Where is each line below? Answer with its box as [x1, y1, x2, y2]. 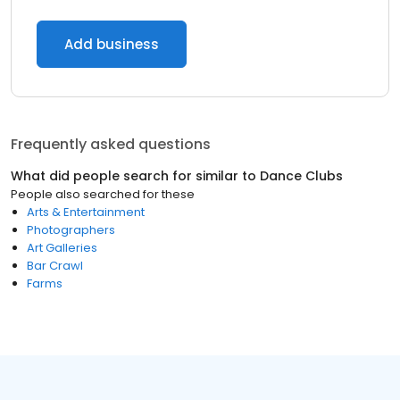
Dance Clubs [260, 167, 343, 185]
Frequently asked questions [11, 134, 211, 154]
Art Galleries [27, 239, 97, 256]
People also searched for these [11, 186, 195, 203]
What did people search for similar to [11, 167, 260, 185]
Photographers [27, 221, 115, 238]
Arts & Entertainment [27, 204, 145, 221]
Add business [64, 35, 159, 54]
